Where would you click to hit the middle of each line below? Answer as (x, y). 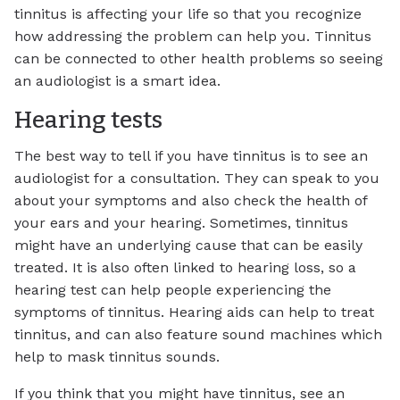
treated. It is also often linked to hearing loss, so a (185, 267)
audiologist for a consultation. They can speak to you (197, 178)
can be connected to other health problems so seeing (199, 58)
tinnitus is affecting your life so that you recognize (188, 13)
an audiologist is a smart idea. (117, 80)
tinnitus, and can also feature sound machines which (198, 334)
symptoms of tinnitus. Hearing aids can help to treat (194, 312)
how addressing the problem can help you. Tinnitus (193, 36)
